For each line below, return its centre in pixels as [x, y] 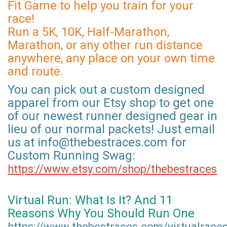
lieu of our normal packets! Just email [111, 129]
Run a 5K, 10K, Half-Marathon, [88, 32]
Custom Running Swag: [71, 156]
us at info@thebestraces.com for [97, 143]
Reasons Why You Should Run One [101, 214]
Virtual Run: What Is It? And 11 [90, 200]
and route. [35, 72]
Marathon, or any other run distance [105, 45]
